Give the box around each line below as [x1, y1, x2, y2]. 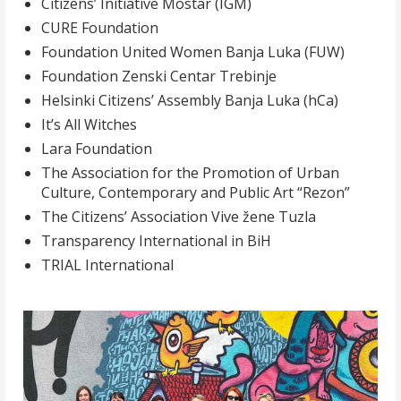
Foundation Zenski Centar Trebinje [41, 66, 277, 87]
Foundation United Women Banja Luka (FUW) [41, 42, 345, 63]
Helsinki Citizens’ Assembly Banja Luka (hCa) [41, 90, 338, 111]
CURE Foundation [41, 18, 158, 38]
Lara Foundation [41, 139, 152, 159]
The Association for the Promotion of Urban [41, 163, 339, 183]
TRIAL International [41, 255, 174, 276]
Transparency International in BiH [41, 231, 271, 252]
